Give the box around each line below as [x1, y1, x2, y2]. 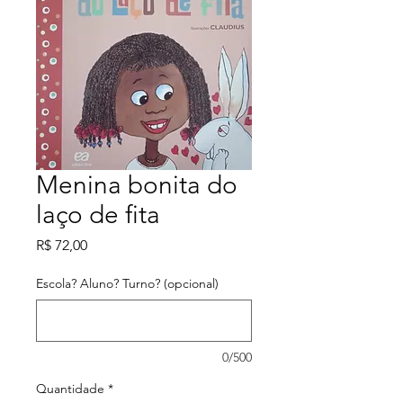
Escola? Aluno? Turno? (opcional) [36, 275, 219, 292]
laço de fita [36, 200, 160, 230]
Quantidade [36, 381, 104, 398]
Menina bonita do [36, 170, 237, 201]
